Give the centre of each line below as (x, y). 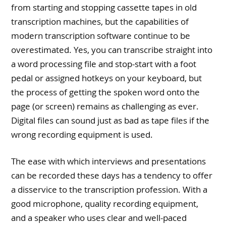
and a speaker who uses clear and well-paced (99, 218)
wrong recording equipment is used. (82, 134)
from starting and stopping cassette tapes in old (104, 7)
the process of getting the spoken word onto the (106, 92)
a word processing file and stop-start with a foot (104, 64)
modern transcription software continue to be (101, 35)
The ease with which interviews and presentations (109, 161)
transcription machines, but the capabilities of (100, 21)
